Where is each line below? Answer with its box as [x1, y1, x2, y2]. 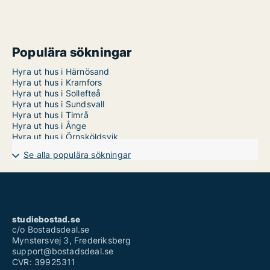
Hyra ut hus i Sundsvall [12, 99, 105, 109]
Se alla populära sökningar [24, 149, 131, 160]
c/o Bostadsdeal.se [12, 224, 90, 234]
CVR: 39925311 [12, 257, 76, 267]
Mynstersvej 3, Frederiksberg [12, 235, 131, 245]
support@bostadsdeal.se [12, 246, 114, 256]
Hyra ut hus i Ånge [12, 121, 87, 131]
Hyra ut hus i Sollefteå [12, 88, 101, 98]
